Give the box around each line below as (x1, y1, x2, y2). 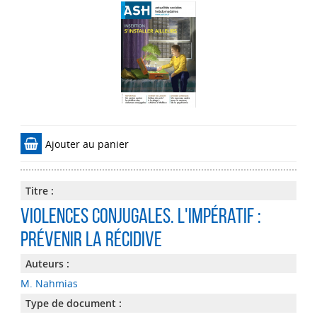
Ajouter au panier (45, 137, 129, 151)
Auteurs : (25, 257, 69, 270)
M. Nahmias (20, 277, 78, 290)
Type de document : (25, 296, 122, 310)
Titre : (25, 184, 54, 197)
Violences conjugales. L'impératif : (20, 204, 261, 227)
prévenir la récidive (20, 227, 162, 250)
